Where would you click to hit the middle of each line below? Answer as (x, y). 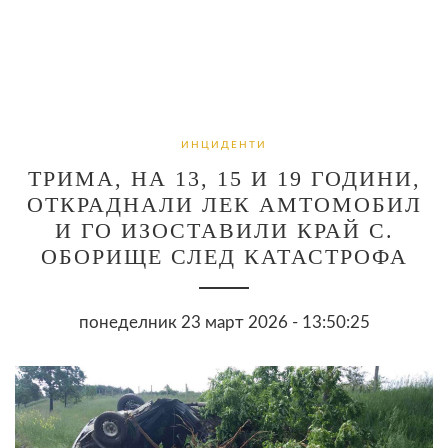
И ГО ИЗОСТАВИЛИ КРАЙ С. (224, 230)
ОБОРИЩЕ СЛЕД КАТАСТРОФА (224, 256)
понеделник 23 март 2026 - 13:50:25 (224, 322)
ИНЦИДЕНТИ (224, 144)
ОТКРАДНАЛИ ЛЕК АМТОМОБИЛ (224, 204)
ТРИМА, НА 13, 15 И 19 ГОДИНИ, (224, 178)
